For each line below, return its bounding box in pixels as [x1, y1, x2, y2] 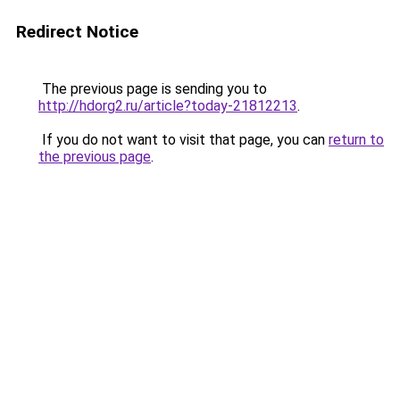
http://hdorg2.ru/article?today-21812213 [38, 97, 297, 114]
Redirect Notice [16, 21, 138, 42]
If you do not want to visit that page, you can [38, 131, 329, 148]
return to [329, 131, 384, 148]
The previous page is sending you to [38, 80, 267, 97]
